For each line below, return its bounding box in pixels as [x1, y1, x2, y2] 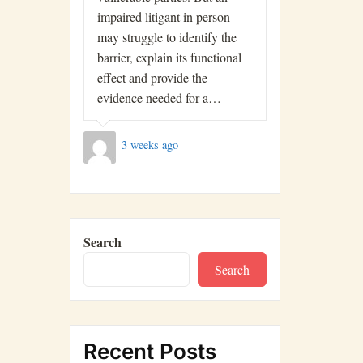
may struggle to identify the [97, 28, 237, 46]
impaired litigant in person [97, 8, 230, 26]
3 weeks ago [121, 136, 178, 152]
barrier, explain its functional [97, 49, 241, 66]
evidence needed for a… [97, 89, 221, 107]
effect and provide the [97, 69, 207, 87]
